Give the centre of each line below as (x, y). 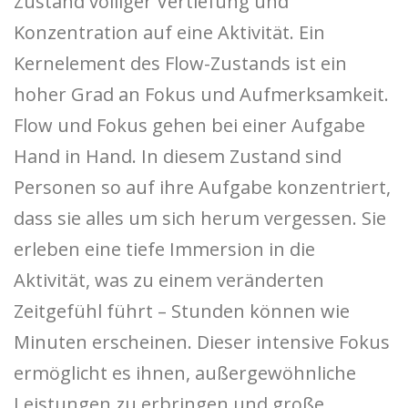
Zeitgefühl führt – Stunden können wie (182, 311)
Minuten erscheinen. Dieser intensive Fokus (202, 342)
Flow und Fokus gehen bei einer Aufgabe (189, 126)
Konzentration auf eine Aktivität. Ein (169, 33)
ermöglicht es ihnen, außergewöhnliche (185, 373)
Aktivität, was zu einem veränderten (169, 280)
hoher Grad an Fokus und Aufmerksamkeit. (201, 95)
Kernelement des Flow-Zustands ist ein (180, 64)
